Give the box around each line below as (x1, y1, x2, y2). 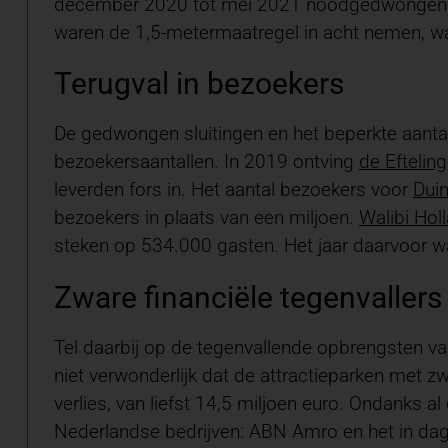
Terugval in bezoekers (53, 65, 344, 101)
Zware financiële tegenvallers (53, 279, 442, 315)
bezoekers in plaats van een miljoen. (53, 206, 359, 230)
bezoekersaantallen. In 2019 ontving (53, 150, 359, 174)
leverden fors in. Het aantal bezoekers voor (53, 178, 413, 202)
